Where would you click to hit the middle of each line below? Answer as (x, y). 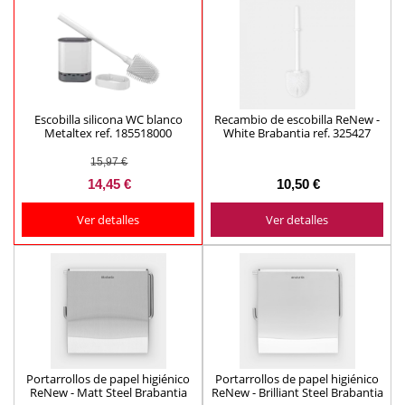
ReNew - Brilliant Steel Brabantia (297, 393)
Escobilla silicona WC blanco (108, 119)
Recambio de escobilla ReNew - (297, 119)
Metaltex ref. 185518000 (108, 132)
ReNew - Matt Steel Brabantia (108, 393)
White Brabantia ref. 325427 (297, 132)
